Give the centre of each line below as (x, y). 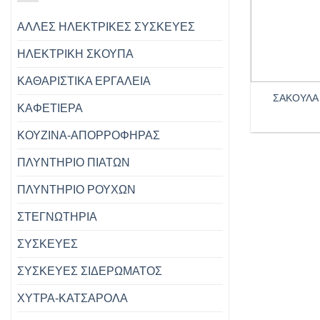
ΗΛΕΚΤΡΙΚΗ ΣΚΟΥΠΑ (75, 54)
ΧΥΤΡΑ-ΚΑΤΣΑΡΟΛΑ (72, 298)
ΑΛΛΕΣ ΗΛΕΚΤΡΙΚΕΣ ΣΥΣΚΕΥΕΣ (106, 26)
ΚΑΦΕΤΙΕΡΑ (50, 108)
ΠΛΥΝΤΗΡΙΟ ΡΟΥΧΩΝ (76, 189)
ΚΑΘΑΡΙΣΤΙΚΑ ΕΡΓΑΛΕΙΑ (84, 81)
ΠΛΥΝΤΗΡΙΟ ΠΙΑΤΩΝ (74, 162)
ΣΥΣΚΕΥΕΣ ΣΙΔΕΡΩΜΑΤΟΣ (90, 271)
